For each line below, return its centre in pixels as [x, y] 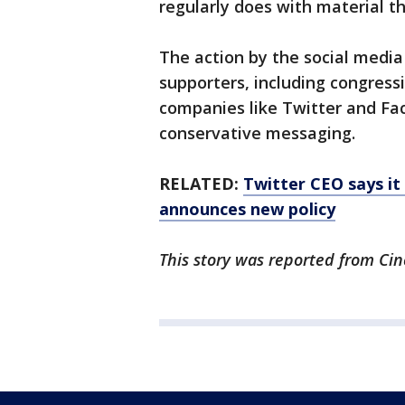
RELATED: [201, 184]
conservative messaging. [257, 133]
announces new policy [247, 209]
